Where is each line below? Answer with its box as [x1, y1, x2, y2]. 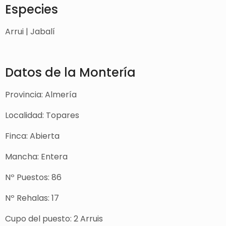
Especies [5, 1, 58, 18]
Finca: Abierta [5, 130, 60, 142]
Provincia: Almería [5, 89, 77, 101]
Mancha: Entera [5, 151, 68, 163]
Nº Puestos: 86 [5, 172, 62, 184]
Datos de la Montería [5, 64, 136, 81]
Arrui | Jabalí [5, 26, 55, 38]
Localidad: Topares [5, 109, 79, 122]
